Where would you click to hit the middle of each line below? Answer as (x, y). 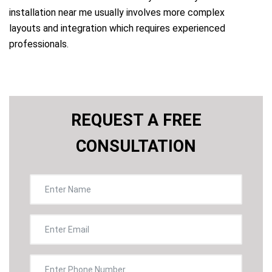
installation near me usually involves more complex (117, 12)
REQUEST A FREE (136, 120)
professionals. (39, 44)
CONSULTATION (136, 146)
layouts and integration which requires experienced (117, 28)
